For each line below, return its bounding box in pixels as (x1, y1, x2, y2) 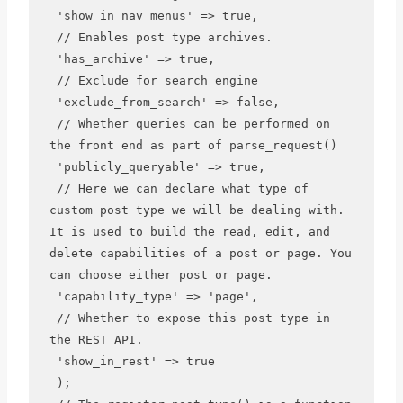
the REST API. (49, 333, 143, 347)
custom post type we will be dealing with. (49, 203, 345, 218)
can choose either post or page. (49, 268, 273, 282)
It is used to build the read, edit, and (49, 225, 330, 239)
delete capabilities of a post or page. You (49, 246, 352, 261)
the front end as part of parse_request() (49, 139, 337, 153)
